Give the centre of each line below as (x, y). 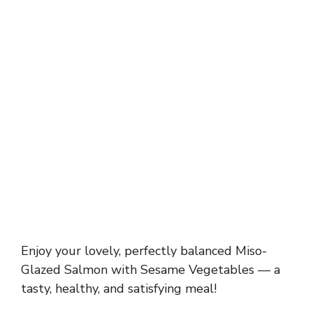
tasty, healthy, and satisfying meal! (119, 289)
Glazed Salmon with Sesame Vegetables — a (151, 270)
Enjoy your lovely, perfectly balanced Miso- (144, 251)
